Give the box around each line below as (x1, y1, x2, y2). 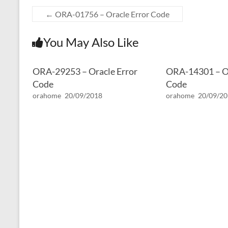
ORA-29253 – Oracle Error (32, 66, 137, 77)
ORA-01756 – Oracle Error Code (53, 9, 169, 19)
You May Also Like (43, 35, 139, 49)
